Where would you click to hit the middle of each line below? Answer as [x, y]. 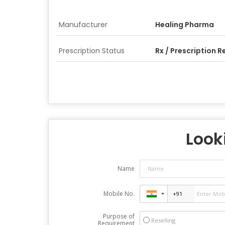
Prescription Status [92, 50]
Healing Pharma [185, 24]
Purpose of [119, 216]
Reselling [163, 220]
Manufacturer [83, 24]
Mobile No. [119, 193]
